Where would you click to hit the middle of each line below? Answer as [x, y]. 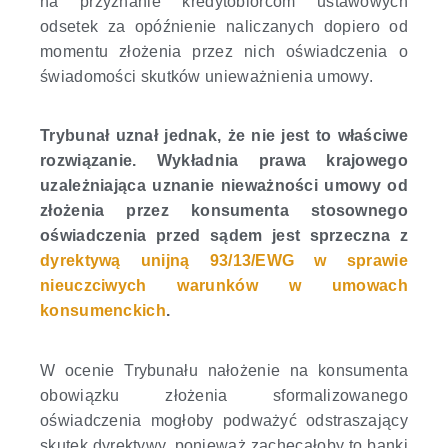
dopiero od [366, 26]
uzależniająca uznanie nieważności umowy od [224, 186]
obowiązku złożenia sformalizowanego [224, 395]
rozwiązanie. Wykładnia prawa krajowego [224, 161]
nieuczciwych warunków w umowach [224, 286]
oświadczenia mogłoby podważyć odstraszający [224, 420]
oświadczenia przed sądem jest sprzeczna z [224, 236]
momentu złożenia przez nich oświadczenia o [224, 51]
